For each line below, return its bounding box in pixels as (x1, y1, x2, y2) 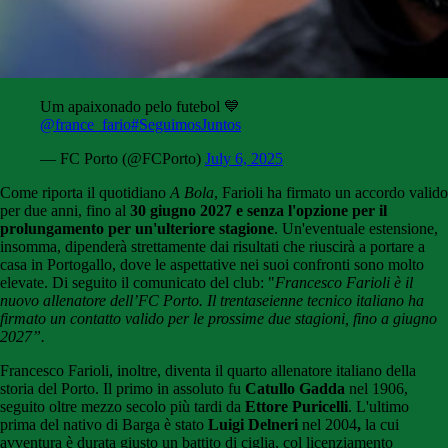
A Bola (170, 184, 214, 202)
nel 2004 (302, 416, 357, 434)
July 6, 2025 (205, 150, 283, 168)
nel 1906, (345, 380, 408, 398)
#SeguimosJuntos (131, 116, 241, 134)
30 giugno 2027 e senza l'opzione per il (130, 202, 387, 220)
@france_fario (40, 116, 131, 134)
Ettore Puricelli (245, 398, 348, 416)
